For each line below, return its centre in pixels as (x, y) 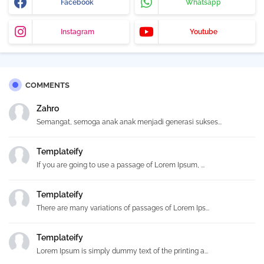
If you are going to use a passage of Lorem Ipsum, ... (121, 165)
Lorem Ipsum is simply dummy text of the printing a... (122, 251)
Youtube (203, 32)
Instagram (77, 32)
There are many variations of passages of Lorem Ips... (123, 208)
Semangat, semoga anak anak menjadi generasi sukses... (129, 122)
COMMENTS (47, 85)
